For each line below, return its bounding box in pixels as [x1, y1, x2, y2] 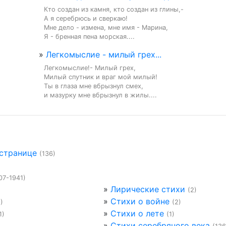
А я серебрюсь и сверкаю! [44, 15, 128, 22]
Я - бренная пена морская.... [44, 33, 135, 40]
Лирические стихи [110, 184, 185, 194]
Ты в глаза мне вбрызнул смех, [44, 82, 143, 90]
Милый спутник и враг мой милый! [44, 73, 157, 81]
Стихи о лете [110, 208, 164, 218]
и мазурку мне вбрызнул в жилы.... [44, 91, 157, 99]
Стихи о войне [110, 196, 169, 206]
